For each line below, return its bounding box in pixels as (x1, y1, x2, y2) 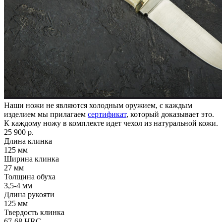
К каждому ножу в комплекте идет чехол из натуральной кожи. (4, 118, 218, 127)
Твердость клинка (4, 208, 64, 217)
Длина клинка (4, 136, 52, 145)
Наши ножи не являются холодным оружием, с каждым (4, 101, 192, 110)
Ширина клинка (4, 154, 59, 163)
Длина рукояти (4, 190, 55, 199)
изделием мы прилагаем (4, 110, 88, 118)
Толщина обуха (4, 172, 55, 181)
